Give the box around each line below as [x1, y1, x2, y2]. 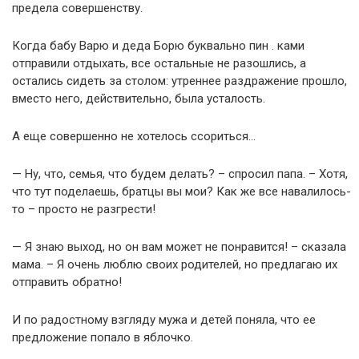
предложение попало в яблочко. [12, 330, 193, 345]
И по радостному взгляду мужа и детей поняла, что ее [12, 313, 316, 327]
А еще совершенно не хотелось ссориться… [12, 129, 256, 143]
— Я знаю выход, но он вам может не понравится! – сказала [12, 240, 346, 254]
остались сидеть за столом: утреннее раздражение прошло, [12, 74, 347, 88]
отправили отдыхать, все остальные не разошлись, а [12, 56, 306, 71]
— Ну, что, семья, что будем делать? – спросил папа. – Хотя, [12, 167, 348, 181]
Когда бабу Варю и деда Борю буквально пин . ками [12, 38, 305, 53]
